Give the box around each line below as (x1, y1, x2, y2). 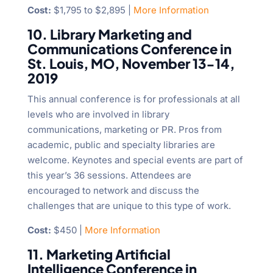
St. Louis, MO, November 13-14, (27, 55, 235, 73)
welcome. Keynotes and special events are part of (27, 154, 243, 166)
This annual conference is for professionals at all (27, 93, 240, 105)
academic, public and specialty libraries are (27, 139, 215, 151)
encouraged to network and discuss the (27, 185, 199, 197)
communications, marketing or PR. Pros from (27, 124, 222, 136)
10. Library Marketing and (27, 26, 192, 43)
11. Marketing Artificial (27, 246, 171, 263)
